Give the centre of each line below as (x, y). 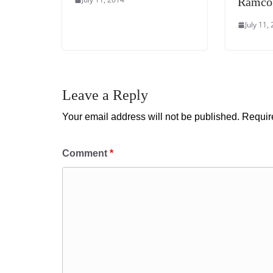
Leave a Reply (105, 95)
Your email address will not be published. (151, 117)
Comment (86, 154)
